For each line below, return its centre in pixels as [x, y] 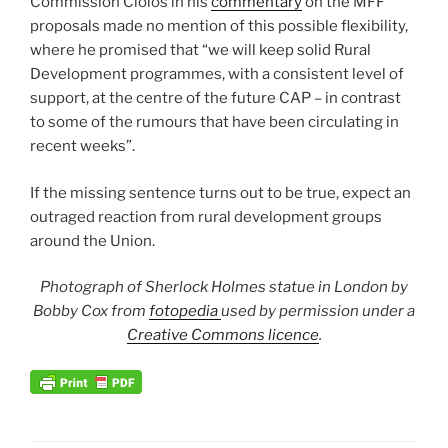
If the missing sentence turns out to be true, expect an [220, 192]
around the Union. [92, 240]
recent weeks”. [82, 146]
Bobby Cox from [91, 311]
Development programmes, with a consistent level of [217, 74]
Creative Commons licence [222, 335]
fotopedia [185, 311]
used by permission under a [318, 311]
